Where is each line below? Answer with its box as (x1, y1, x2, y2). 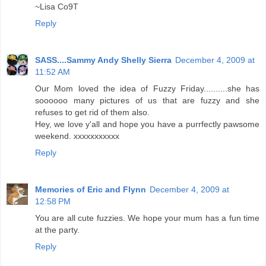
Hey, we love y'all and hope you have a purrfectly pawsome (35, 119, 259, 129)
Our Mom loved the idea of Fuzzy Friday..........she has (35, 84, 259, 93)
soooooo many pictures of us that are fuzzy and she (35, 96, 259, 105)
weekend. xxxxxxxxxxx (35, 131, 119, 141)
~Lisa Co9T (35, 2, 78, 12)
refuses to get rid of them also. (35, 107, 150, 117)
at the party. (35, 224, 80, 235)
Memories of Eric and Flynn (35, 184, 146, 194)
